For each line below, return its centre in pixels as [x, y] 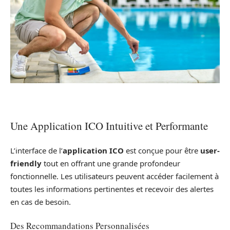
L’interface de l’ [36, 151]
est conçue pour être [162, 151]
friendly [26, 164]
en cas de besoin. [41, 202]
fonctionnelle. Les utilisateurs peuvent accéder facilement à [114, 176]
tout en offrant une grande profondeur [111, 164]
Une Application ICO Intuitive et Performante [109, 126]
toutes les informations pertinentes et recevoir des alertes [112, 189]
